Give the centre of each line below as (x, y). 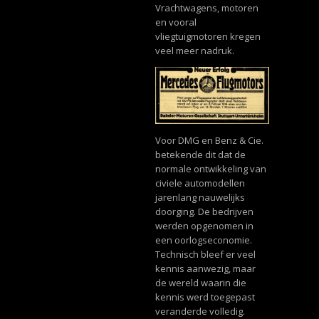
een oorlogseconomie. (203, 240)
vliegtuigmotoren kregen (208, 37)
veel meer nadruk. (194, 51)
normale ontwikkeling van (210, 169)
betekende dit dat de (200, 155)
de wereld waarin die (200, 283)
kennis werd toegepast (205, 297)
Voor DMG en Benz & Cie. (209, 141)
